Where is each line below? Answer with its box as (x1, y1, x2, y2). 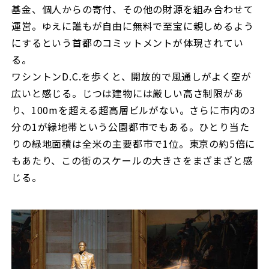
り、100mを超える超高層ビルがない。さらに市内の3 (11, 102, 256, 117)
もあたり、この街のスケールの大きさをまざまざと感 (11, 153, 253, 168)
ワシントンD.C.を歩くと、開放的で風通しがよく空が (11, 68, 252, 83)
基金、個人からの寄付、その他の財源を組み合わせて (11, 1, 254, 16)
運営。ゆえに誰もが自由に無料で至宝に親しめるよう (11, 18, 254, 33)
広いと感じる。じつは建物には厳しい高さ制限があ (11, 85, 244, 100)
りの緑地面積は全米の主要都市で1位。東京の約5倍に (11, 136, 256, 151)
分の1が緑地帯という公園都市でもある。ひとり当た (11, 119, 250, 134)
